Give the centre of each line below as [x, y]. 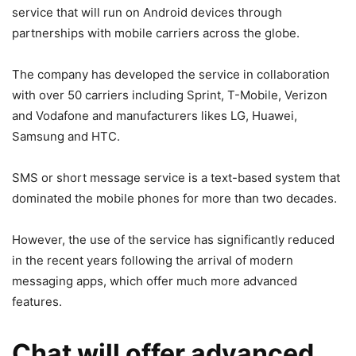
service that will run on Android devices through [147, 13]
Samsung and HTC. [66, 137]
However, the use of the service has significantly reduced [173, 240]
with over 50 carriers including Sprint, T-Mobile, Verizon [170, 95]
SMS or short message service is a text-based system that [176, 178]
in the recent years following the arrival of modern [153, 261]
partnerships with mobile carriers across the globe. [156, 33]
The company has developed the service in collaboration [171, 75]
